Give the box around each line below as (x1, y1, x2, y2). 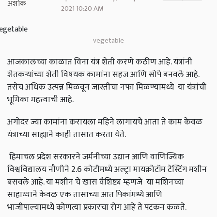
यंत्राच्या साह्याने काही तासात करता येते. (7, 127, 126, 142)
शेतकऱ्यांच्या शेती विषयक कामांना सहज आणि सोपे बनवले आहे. (7, 67, 199, 82)
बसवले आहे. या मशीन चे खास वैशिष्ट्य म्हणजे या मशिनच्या (7, 175, 184, 189)
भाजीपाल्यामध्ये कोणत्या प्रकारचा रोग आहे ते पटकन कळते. (7, 200, 186, 215)
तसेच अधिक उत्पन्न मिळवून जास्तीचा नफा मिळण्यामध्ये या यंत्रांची (7, 80, 206, 94)
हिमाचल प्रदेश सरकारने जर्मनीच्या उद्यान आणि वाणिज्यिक (7, 150, 184, 164)
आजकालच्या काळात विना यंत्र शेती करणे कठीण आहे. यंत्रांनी (7, 55, 192, 69)
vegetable (93, 34, 124, 47)
